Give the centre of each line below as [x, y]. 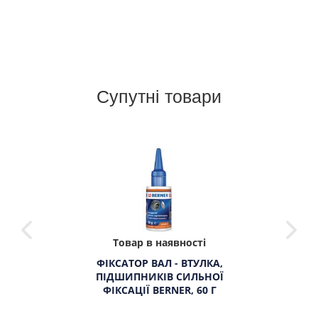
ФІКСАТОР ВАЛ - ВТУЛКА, [159, 263]
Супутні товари [159, 95]
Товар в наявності [159, 242]
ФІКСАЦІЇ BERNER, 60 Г [159, 290]
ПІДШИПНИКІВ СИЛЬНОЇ [159, 276]
